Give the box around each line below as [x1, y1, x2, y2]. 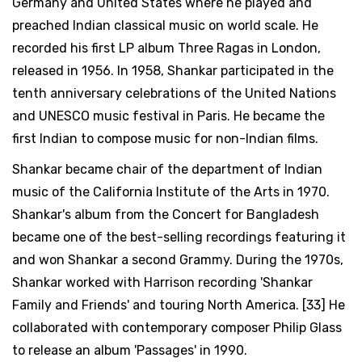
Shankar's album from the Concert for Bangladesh [12, 206, 319, 222]
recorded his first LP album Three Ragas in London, [12, 40, 321, 56]
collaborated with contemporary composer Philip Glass [12, 319, 342, 335]
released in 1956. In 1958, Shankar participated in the [12, 62, 334, 78]
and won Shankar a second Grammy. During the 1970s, [12, 251, 343, 267]
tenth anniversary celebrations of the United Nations [12, 85, 336, 101]
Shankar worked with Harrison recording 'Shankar [12, 274, 313, 290]
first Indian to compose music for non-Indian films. [12, 130, 318, 146]
